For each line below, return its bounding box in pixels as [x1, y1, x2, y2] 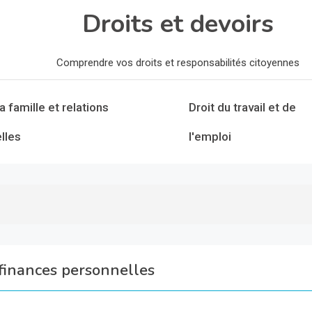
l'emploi [188, 130, 231, 143]
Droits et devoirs [82, 7, 274, 41]
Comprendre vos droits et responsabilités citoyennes [56, 56, 299, 69]
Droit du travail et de [188, 100, 296, 114]
